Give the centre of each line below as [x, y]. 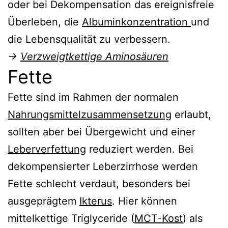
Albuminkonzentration [136, 22]
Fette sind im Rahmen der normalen [93, 97]
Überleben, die [45, 22]
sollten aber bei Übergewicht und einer [102, 132]
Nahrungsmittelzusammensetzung [90, 114]
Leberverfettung [47, 149]
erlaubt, [191, 114]
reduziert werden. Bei [140, 149]
